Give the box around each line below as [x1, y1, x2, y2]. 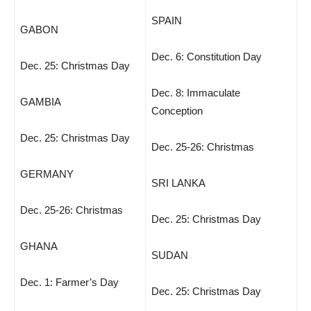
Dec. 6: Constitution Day [151, 51, 262, 62]
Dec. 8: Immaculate [151, 87, 240, 99]
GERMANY [20, 168, 74, 180]
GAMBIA [20, 96, 61, 108]
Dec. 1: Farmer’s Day [20, 276, 119, 288]
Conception [151, 105, 203, 117]
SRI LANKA [151, 177, 205, 189]
